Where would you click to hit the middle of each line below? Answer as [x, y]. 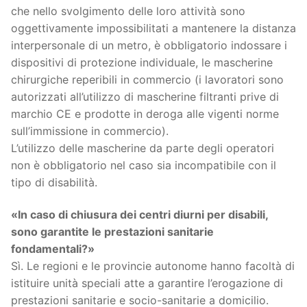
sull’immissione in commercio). [90, 131]
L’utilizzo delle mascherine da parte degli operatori [143, 148]
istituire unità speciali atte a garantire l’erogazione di [147, 283]
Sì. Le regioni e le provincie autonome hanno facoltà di [153, 266]
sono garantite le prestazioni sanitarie [112, 232]
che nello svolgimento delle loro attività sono [128, 11]
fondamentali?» [53, 249]
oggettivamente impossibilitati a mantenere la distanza [153, 28]
